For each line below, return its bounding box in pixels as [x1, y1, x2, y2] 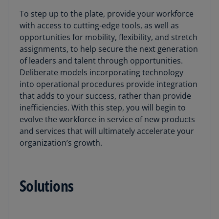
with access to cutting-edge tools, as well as [20, 20, 179, 31]
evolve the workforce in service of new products [20, 114, 195, 125]
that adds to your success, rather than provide [20, 90, 191, 102]
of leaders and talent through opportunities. [20, 55, 183, 66]
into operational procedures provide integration [20, 79, 197, 90]
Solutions [20, 175, 74, 197]
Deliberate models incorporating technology [20, 67, 183, 78]
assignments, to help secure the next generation [20, 44, 198, 55]
